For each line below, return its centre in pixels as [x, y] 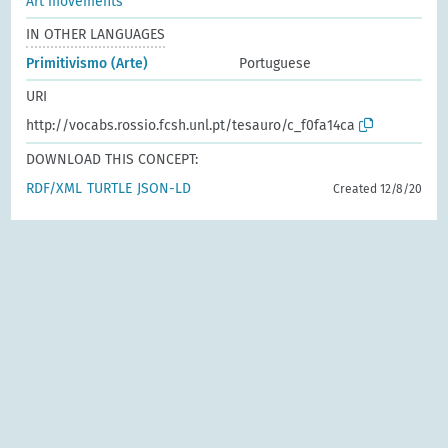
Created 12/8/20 [377, 188]
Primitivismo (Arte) [87, 63]
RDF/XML [54, 188]
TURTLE [110, 188]
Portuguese [275, 63]
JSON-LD [164, 188]
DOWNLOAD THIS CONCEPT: [112, 159]
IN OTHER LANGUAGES [96, 34]
